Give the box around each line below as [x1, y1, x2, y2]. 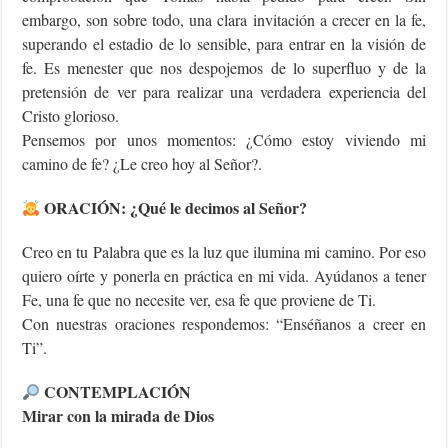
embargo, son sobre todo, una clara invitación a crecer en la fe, [22, 9, 426, 31]
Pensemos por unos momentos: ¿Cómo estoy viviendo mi [22, 129, 426, 151]
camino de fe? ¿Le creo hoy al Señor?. [22, 153, 263, 175]
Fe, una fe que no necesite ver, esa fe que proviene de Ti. [22, 289, 377, 311]
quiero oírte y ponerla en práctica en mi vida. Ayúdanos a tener [22, 265, 426, 287]
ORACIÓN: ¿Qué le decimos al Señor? [40, 196, 308, 220]
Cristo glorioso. [22, 105, 120, 127]
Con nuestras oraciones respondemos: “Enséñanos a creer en [22, 313, 426, 335]
